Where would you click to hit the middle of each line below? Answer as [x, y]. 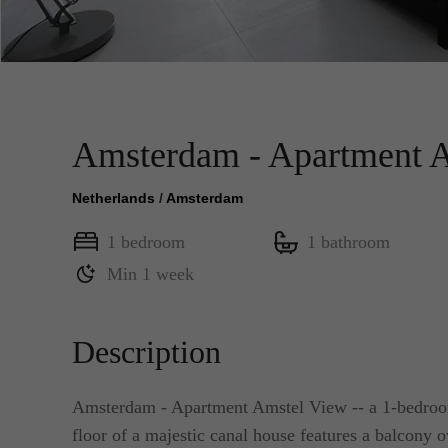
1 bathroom [348, 242]
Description [146, 352]
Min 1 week [150, 274]
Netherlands [113, 198]
